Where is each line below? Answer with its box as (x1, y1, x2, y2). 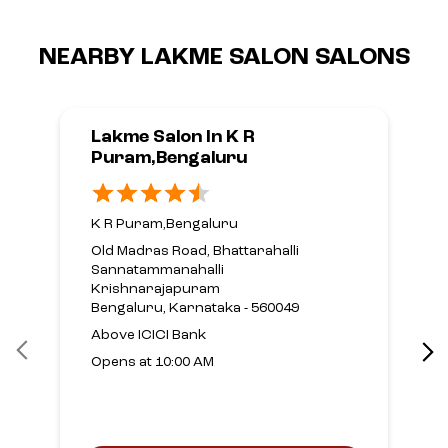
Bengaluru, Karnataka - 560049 (91, 301, 299, 316)
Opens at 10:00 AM (91, 355, 214, 370)
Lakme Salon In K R (91, 128, 255, 147)
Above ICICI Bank (91, 328, 206, 343)
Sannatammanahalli (91, 263, 224, 278)
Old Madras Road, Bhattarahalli (91, 244, 299, 259)
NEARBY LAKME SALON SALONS (38, 46, 410, 71)
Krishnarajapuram (91, 282, 220, 297)
